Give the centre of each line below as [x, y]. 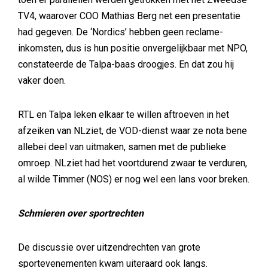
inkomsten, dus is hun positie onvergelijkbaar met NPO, [133, 48]
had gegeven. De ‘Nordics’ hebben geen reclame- [121, 32]
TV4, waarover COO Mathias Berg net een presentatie [129, 16]
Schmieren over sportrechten [81, 213]
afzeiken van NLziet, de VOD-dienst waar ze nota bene [133, 131]
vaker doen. [42, 80]
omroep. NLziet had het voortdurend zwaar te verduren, [133, 163]
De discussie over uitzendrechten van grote [109, 247]
